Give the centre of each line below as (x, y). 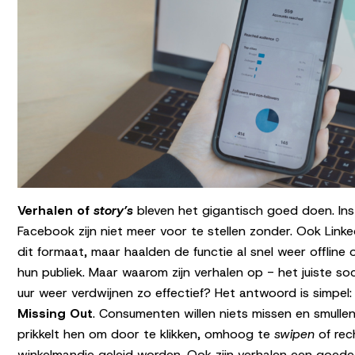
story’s (113, 211)
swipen (294, 334)
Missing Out (55, 314)
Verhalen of (55, 211)
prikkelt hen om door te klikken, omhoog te (146, 334)
